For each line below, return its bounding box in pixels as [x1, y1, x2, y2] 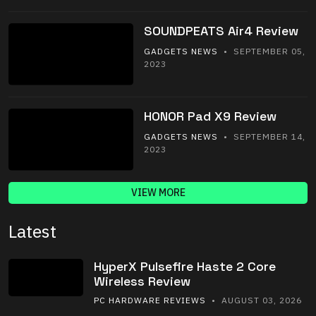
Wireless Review [94, 273, 190, 290]
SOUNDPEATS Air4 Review [143, 22, 298, 39]
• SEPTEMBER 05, [217, 45, 305, 56]
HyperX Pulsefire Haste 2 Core [94, 258, 276, 275]
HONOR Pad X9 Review [143, 108, 276, 124]
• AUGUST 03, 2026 [206, 295, 302, 306]
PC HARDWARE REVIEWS [94, 295, 206, 306]
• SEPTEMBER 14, [217, 131, 305, 142]
